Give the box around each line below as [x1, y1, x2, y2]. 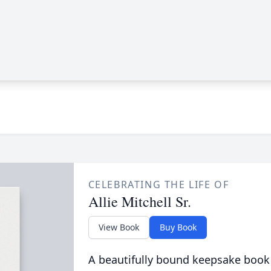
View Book [98, 221, 139, 233]
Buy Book [159, 221, 197, 233]
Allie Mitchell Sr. [88, 192, 191, 211]
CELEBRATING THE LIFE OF [88, 178, 229, 191]
